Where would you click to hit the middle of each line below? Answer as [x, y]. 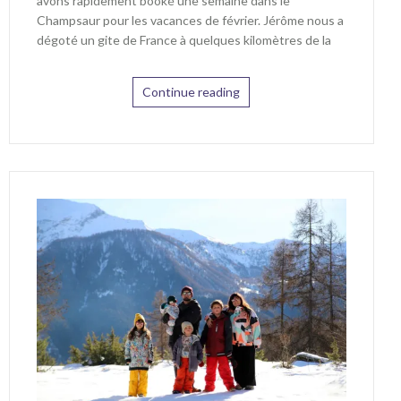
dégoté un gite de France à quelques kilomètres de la [183, 39]
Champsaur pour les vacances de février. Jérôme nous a [190, 20]
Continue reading [192, 91]
